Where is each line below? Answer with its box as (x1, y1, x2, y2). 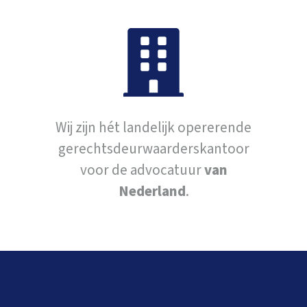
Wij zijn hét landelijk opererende (56, 117, 251, 138)
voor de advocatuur (79, 160, 204, 181)
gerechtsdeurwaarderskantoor (58, 138, 249, 160)
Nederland (118, 181, 186, 202)
